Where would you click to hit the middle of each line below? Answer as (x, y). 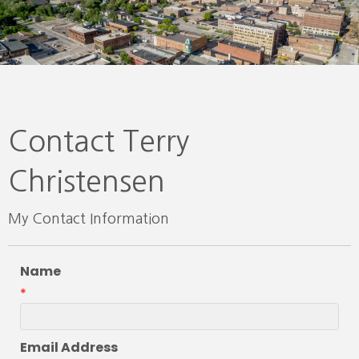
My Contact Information (89, 218)
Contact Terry (99, 141)
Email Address (69, 347)
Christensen (87, 181)
